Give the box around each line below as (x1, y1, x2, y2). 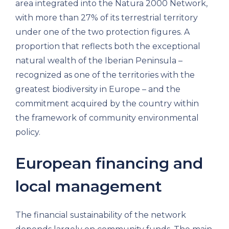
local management (15, 176, 162, 196)
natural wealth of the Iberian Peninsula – (15, 55, 182, 65)
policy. (15, 127, 40, 137)
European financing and (15, 153, 203, 173)
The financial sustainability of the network (15, 210, 186, 220)
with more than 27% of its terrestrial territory (15, 12, 198, 22)
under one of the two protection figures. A (15, 27, 190, 37)
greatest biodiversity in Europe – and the (15, 84, 180, 94)
